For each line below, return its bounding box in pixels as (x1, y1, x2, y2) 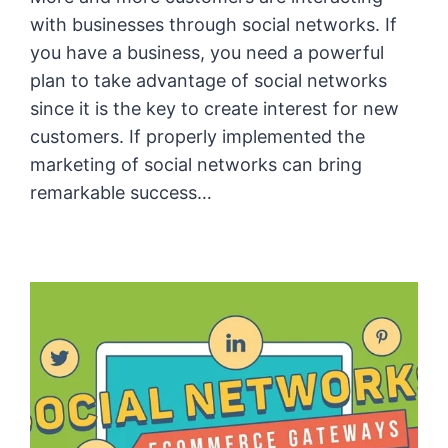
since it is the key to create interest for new (30, 98, 400, 120)
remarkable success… (30, 182, 213, 204)
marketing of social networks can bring (30, 154, 363, 176)
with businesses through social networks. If (30, 14, 398, 36)
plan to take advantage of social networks (30, 70, 388, 92)
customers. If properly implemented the (30, 126, 366, 148)
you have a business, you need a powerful (30, 42, 385, 64)
